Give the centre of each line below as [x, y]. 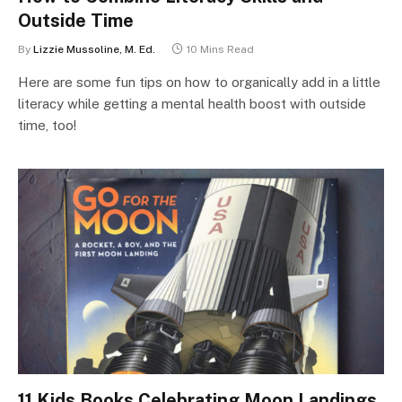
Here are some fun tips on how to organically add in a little [199, 82]
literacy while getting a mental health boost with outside [192, 103]
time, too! [47, 125]
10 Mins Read [220, 49]
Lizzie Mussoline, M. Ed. [94, 49]
